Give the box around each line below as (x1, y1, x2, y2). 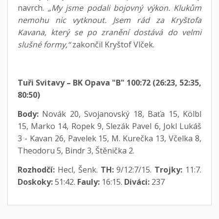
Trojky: (154, 164, 183, 175)
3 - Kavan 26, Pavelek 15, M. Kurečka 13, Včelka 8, (17, 132, 202, 144)
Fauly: (77, 176, 100, 187)
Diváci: (124, 176, 150, 187)
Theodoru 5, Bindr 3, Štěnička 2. (17, 145, 134, 156)
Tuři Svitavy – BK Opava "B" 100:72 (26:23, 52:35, (17, 77, 202, 88)
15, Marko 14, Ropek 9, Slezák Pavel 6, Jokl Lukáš (17, 120, 202, 131)
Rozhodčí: (17, 164, 55, 175)
